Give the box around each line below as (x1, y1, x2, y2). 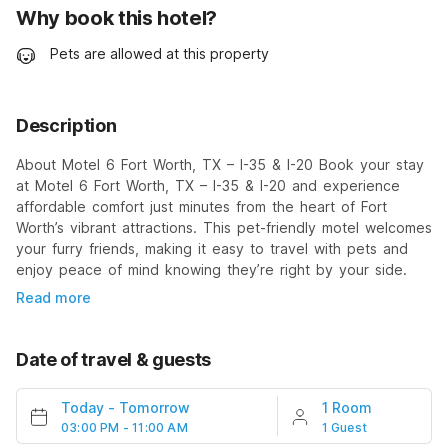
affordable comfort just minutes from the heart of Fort (16, 197, 387, 215)
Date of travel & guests (16, 348, 211, 370)
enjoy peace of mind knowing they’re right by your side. (16, 260, 407, 278)
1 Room (321, 398, 372, 416)
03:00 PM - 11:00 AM (61, 419, 188, 435)
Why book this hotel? (16, 6, 217, 31)
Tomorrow (119, 398, 190, 416)
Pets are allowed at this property (50, 45, 269, 63)
